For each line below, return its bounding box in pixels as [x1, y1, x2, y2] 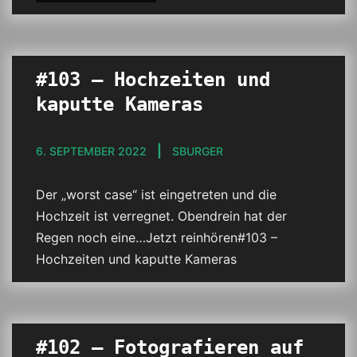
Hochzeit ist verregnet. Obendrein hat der [36, 208, 287, 224]
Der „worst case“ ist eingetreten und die [36, 186, 277, 202]
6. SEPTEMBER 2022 [36, 144, 147, 158]
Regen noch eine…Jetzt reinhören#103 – [36, 229, 277, 245]
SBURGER [172, 144, 223, 158]
